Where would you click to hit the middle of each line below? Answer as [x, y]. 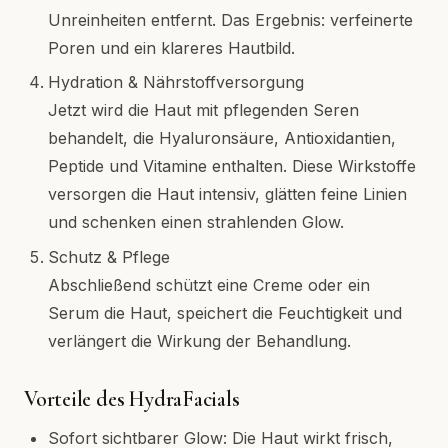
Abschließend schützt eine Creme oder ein [209, 284]
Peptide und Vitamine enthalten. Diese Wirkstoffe [232, 166]
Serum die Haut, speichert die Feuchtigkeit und [225, 312]
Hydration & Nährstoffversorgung [176, 82]
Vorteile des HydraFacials [132, 398]
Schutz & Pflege [109, 256]
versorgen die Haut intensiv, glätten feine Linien [227, 194]
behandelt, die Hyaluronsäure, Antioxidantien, [222, 138]
